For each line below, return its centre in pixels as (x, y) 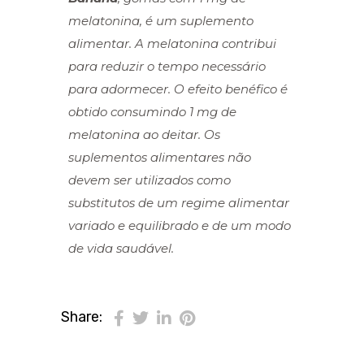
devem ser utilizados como (149, 180)
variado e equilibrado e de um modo (180, 225)
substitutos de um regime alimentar (179, 202)
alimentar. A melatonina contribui (172, 43)
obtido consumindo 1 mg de (152, 111)
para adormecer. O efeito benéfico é (178, 89)
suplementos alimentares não (160, 157)
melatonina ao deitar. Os (144, 134)
